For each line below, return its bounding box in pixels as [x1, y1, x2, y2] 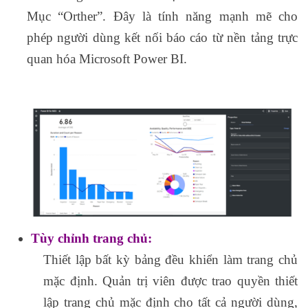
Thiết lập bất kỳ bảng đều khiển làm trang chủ [43, 252, 298, 267]
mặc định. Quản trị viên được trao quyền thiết [43, 274, 298, 289]
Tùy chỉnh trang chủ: [31, 231, 152, 246]
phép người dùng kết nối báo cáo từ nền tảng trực [27, 30, 298, 45]
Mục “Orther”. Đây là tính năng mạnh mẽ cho [27, 8, 298, 23]
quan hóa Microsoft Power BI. [27, 51, 187, 66]
